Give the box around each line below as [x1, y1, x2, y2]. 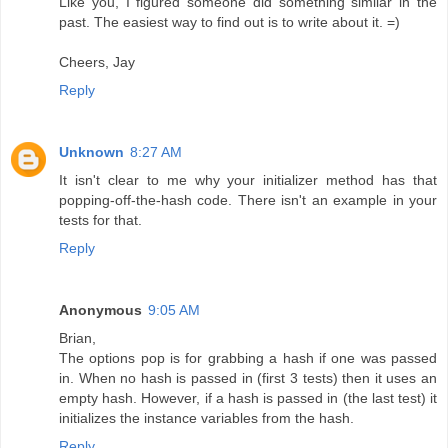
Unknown [59, 143, 124, 160]
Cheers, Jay [59, 53, 135, 70]
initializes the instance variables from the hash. [59, 409, 354, 426]
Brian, [59, 329, 96, 346]
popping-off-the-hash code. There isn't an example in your [59, 191, 437, 208]
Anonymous [59, 301, 142, 318]
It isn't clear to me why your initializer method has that [59, 171, 437, 188]
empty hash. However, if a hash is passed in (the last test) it [59, 389, 437, 406]
